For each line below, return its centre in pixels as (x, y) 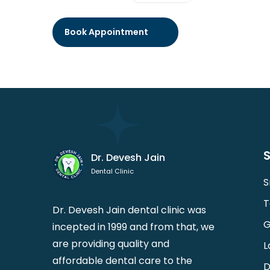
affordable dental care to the (122, 260)
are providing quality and (111, 243)
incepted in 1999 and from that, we (133, 227)
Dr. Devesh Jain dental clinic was (129, 210)
